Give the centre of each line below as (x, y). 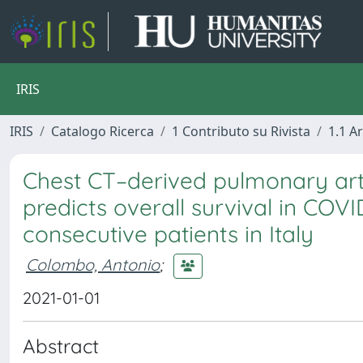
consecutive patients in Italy (168, 234)
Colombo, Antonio (93, 264)
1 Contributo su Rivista (241, 131)
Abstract (61, 346)
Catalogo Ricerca (102, 131)
